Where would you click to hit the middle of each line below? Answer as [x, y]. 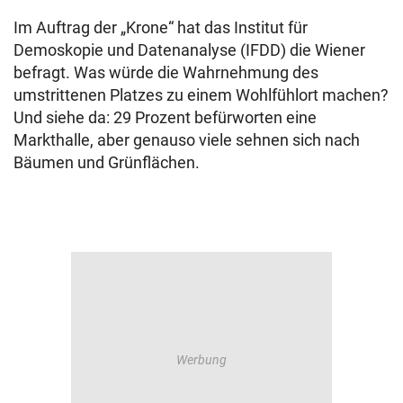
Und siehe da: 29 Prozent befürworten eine [165, 117]
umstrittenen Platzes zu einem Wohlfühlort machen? [201, 95]
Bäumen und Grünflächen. [107, 162]
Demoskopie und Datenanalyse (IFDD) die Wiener [189, 50]
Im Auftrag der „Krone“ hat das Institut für [161, 27]
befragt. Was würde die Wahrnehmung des [166, 72]
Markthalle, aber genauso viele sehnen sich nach [187, 140]
